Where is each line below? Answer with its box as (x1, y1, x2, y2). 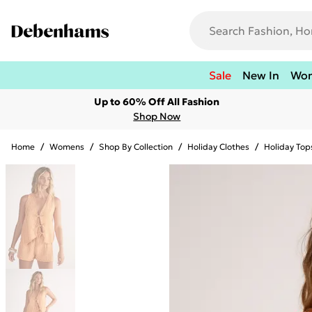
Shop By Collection (99, 141, 173, 152)
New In (242, 68, 279, 82)
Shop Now (133, 110, 181, 123)
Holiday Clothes (187, 141, 249, 152)
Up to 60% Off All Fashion (94, 95, 220, 108)
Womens (49, 141, 84, 152)
